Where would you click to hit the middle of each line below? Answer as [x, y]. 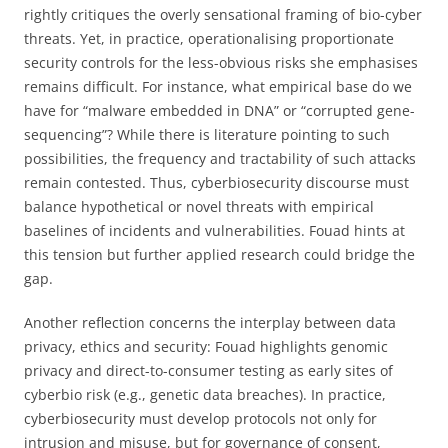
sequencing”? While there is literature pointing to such [207, 134]
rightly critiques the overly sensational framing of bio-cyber [223, 14]
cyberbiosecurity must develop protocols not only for [200, 418]
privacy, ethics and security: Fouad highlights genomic [206, 346]
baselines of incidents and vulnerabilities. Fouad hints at [214, 230]
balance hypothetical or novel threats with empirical [199, 206]
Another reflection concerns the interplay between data [210, 322]
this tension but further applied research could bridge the [219, 254]
